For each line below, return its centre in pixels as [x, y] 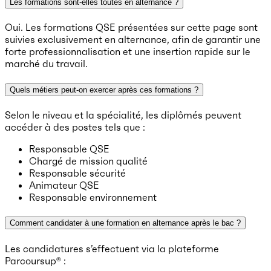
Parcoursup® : [35, 260]
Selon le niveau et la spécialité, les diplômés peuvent [123, 115]
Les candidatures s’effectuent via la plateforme [112, 248]
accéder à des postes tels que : [75, 127]
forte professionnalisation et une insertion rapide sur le [128, 52]
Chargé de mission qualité [88, 161]
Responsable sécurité [77, 173]
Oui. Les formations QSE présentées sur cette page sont [131, 28]
